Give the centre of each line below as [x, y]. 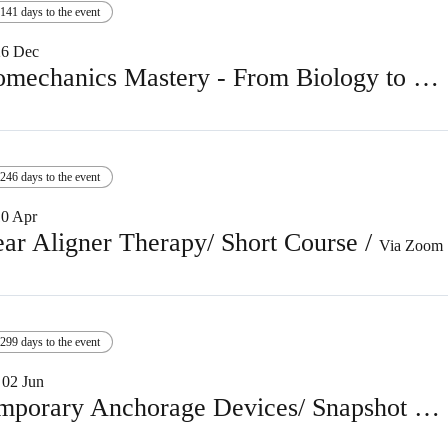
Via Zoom [411, 245]
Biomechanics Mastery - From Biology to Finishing [426, 77]
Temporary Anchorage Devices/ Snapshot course [427, 407]
